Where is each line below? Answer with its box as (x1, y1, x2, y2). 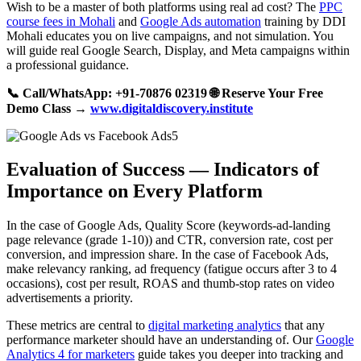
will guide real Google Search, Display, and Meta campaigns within (6, 43, 350, 57)
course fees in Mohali (6, 14, 115, 28)
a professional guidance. (6, 57, 129, 72)
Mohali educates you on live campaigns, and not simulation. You (6, 28, 334, 43)
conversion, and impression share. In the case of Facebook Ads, (6, 247, 329, 262)
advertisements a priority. (6, 291, 133, 305)
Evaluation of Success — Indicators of (6, 159, 319, 180)
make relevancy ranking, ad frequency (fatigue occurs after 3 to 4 (6, 262, 337, 276)
